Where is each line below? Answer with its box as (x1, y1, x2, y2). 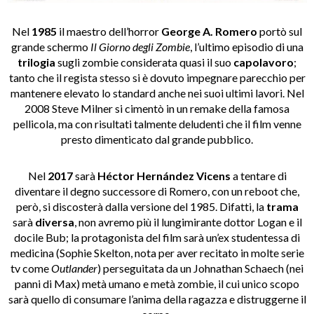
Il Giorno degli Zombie (90, 40, 190, 54)
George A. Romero (161, 25, 257, 39)
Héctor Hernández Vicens (97, 169, 231, 183)
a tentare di (230, 169, 287, 183)
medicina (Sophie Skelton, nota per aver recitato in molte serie (10, 246, 304, 260)
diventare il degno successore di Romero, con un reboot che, (15, 184, 299, 198)
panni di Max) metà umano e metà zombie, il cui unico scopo (15, 277, 299, 291)
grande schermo (11, 40, 90, 54)
